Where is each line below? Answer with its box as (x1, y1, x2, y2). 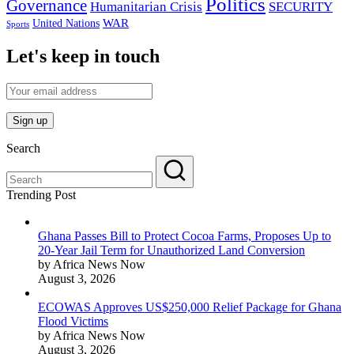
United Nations (32, 17, 100, 30)
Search (6, 141, 40, 156)
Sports (6, 20, 29, 29)
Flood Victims (38, 314, 108, 329)
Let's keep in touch (6, 46, 160, 67)
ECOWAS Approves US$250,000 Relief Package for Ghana (38, 300, 341, 314)
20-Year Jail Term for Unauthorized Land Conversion (38, 243, 305, 258)
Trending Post (6, 188, 76, 202)
